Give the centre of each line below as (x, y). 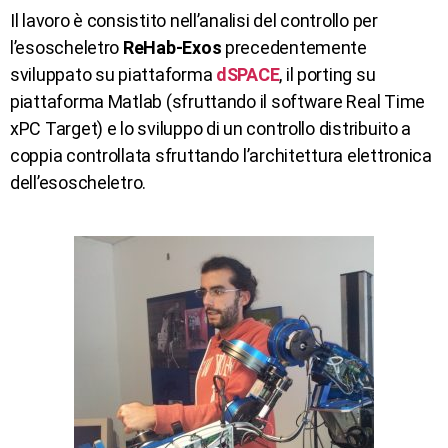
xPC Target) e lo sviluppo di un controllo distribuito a (211, 128)
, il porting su (327, 74)
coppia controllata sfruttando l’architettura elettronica (221, 155)
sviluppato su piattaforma (113, 74)
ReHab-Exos (172, 47)
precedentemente (294, 47)
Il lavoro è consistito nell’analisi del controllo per (194, 20)
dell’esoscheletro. (78, 182)
